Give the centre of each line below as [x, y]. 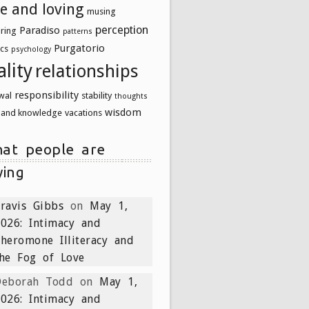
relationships [87, 71]
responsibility [47, 95]
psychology [31, 49]
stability [97, 95]
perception [122, 30]
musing [101, 11]
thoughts [131, 96]
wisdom [123, 112]
